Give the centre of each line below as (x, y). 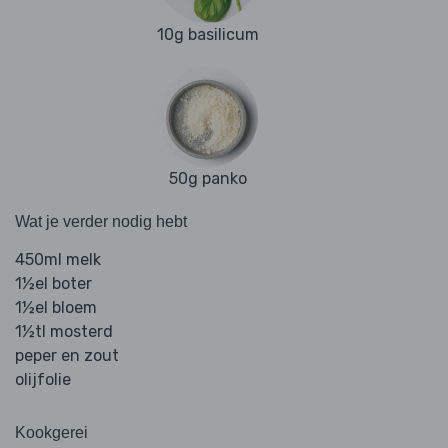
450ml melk (58, 260)
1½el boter (53, 284)
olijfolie (43, 380)
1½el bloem (56, 308)
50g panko (208, 179)
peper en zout (67, 356)
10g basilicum (208, 35)
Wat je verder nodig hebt (101, 222)
